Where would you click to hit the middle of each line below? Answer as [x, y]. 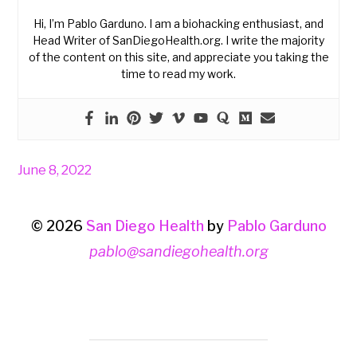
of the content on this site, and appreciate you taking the [178, 57]
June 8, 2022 [55, 170]
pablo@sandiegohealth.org [178, 252]
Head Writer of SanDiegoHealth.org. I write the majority [178, 41]
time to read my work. [178, 74]
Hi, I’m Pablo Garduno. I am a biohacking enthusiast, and [178, 24]
